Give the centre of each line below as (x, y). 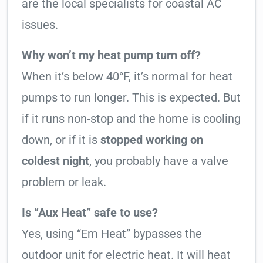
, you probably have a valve (159, 161)
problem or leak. (64, 182)
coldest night (55, 161)
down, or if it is (61, 140)
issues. (40, 25)
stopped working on (152, 140)
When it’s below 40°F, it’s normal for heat (127, 77)
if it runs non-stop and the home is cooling (131, 119)
